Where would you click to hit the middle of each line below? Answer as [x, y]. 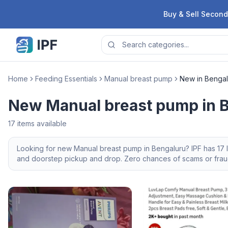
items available [41, 123]
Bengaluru [169, 148]
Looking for [37, 148]
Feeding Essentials [66, 79]
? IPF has [202, 148]
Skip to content [36, 10]
